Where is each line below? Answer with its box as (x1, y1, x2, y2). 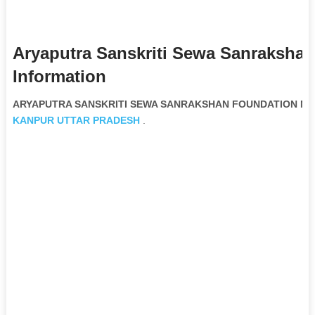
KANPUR (12, 114, 54, 126)
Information (12, 66, 106, 86)
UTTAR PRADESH (56, 114, 140, 126)
